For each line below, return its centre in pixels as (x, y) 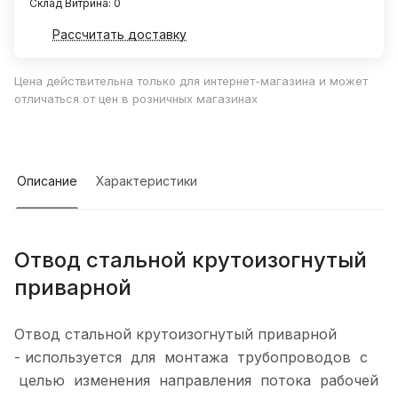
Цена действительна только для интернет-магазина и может (191, 81)
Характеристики (147, 181)
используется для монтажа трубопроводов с (196, 358)
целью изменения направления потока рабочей (196, 381)
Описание (47, 181)
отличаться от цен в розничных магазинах (136, 99)
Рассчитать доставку (119, 35)
